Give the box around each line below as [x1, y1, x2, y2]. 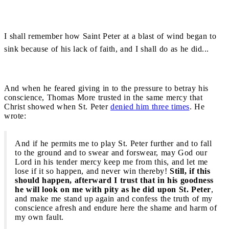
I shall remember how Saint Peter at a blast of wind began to [4, 31, 216, 40]
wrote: [4, 111, 26, 120]
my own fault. [15, 212, 64, 221]
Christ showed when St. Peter [4, 102, 110, 111]
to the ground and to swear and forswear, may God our [15, 148, 207, 157]
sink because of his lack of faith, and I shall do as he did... [4, 44, 209, 53]
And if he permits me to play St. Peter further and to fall [15, 139, 212, 148]
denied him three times [110, 102, 190, 111]
